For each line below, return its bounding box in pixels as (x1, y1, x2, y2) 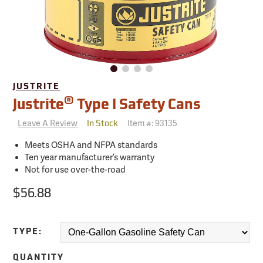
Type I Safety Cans (74, 99, 201, 113)
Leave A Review (18, 119, 78, 129)
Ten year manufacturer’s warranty (25, 152, 155, 163)
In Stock (87, 119, 119, 129)
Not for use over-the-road (25, 164, 126, 176)
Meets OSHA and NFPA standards (25, 140, 158, 151)
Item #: (127, 119, 156, 129)
